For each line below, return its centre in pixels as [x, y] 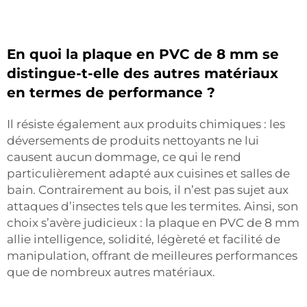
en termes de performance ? [111, 92]
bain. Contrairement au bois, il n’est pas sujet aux [148, 189]
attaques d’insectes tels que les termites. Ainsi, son [152, 206]
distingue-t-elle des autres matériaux [143, 73]
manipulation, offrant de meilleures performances [152, 255]
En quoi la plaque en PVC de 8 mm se [143, 54]
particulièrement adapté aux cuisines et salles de [148, 173]
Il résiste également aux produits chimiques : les [146, 124]
